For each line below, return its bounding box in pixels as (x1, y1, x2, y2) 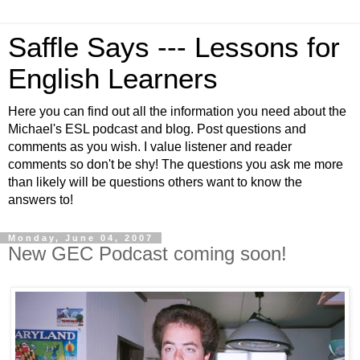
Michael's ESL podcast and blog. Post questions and (8, 122, 306, 136)
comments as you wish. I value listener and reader (8, 140, 292, 153)
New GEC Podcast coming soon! (8, 243, 287, 264)
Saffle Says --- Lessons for (8, 32, 340, 63)
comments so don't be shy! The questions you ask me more (8, 157, 343, 171)
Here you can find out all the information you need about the (8, 104, 346, 118)
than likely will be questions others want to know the (8, 175, 302, 189)
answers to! (8, 193, 73, 207)
